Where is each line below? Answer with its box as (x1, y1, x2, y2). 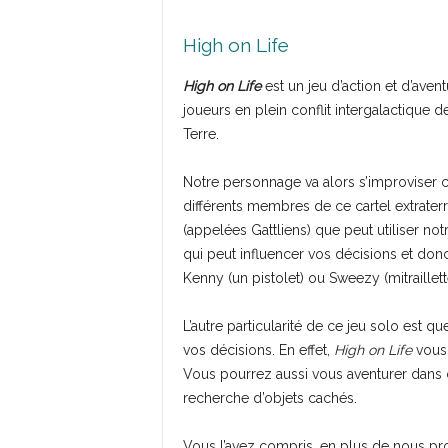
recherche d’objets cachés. (182, 389, 357, 406)
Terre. (182, 125, 219, 142)
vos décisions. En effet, (182, 341, 334, 358)
